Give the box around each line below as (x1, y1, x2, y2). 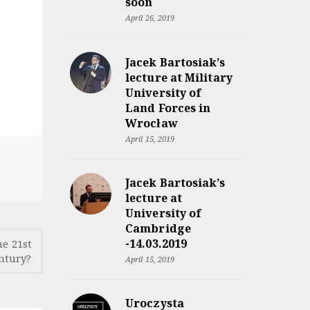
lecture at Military (125, 69, 232, 85)
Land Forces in (125, 100, 211, 116)
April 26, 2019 (125, 12, 175, 24)
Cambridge (125, 220, 191, 236)
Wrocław (125, 115, 178, 131)
